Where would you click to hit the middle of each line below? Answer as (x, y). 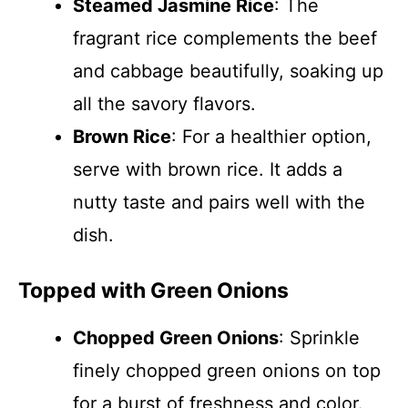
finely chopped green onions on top (227, 371)
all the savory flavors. (164, 104)
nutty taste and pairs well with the (219, 202)
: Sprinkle (319, 338)
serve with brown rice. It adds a (208, 169)
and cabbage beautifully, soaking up (228, 71)
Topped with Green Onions (153, 291)
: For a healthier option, (271, 137)
